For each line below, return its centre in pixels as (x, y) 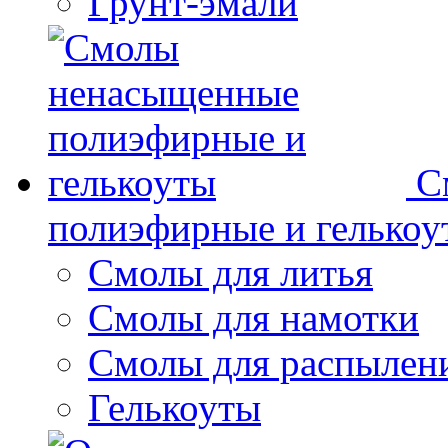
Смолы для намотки (253, 318)
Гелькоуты (174, 408)
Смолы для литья (230, 273)
